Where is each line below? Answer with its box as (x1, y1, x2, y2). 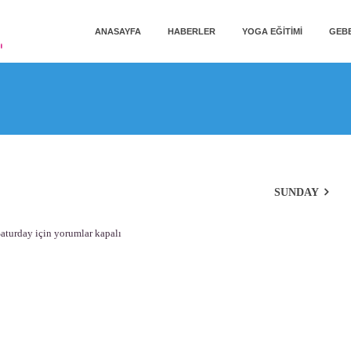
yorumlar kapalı (52, 227, 121, 239)
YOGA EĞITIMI (242, 27, 302, 36)
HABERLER (168, 27, 215, 36)
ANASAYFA (95, 27, 141, 36)
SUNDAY (274, 186, 319, 198)
